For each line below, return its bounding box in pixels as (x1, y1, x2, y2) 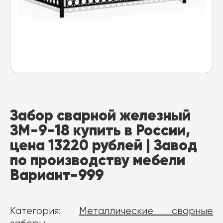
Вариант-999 (10, 166, 104, 184)
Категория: (10, 206, 79, 217)
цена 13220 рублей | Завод (10, 136, 197, 154)
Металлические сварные (79, 206, 213, 217)
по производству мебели (10, 151, 185, 169)
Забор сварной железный (10, 106, 191, 124)
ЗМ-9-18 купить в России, (10, 121, 190, 139)
